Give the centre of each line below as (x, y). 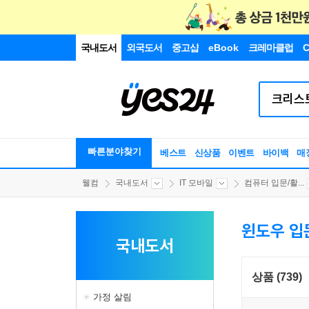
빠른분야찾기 (114, 151)
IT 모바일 (196, 183)
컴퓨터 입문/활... (274, 183)
